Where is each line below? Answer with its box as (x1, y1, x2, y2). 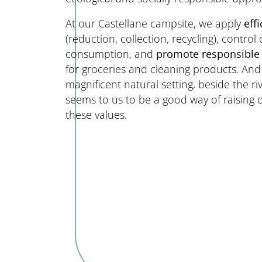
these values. (65, 108, 127, 122)
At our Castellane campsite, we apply (65, 16, 244, 31)
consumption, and (65, 47, 156, 61)
